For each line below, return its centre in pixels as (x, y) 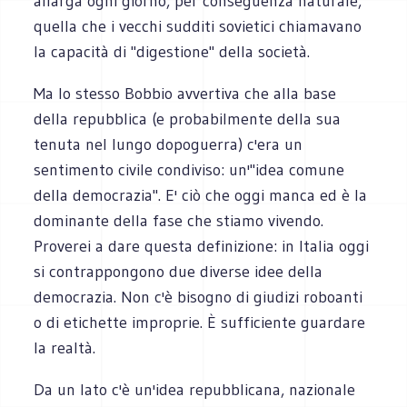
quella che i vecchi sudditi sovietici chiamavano (198, 26)
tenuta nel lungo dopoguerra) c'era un (169, 144)
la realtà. (65, 347)
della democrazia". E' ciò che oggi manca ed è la (201, 195)
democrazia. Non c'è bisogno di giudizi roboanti (199, 297)
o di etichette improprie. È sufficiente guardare (200, 322)
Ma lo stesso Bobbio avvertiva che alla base (185, 93)
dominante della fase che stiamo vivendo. (179, 220)
